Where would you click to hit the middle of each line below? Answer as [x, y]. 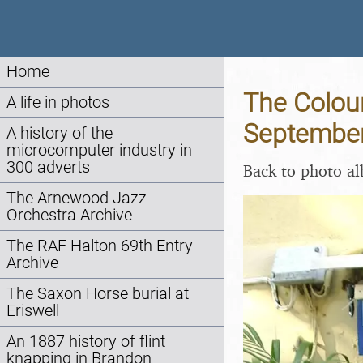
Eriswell [33, 311]
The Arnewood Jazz [77, 198]
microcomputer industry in [99, 150]
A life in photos [58, 102]
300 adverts [48, 167]
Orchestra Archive [69, 215]
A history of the [60, 133]
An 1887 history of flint [86, 342]
